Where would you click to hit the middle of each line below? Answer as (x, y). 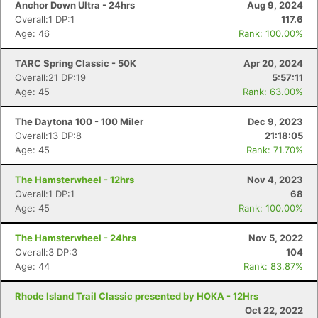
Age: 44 (32, 266)
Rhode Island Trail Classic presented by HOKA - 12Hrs (137, 296)
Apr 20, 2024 (273, 63)
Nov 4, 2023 (275, 180)
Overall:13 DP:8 (48, 136)
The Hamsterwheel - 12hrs (75, 180)
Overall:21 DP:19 (50, 77)
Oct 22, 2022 (274, 310)
